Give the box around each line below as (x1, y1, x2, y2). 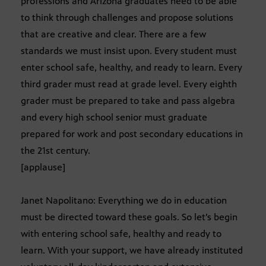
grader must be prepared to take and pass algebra (21, 95, 235, 107)
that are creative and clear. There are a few (21, 28, 206, 40)
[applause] (21, 161, 65, 173)
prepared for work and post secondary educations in (21, 128, 243, 140)
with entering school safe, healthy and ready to (21, 228, 221, 240)
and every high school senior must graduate (21, 112, 207, 123)
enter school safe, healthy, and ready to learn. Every (21, 62, 242, 74)
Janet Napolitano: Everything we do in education (21, 195, 227, 207)
